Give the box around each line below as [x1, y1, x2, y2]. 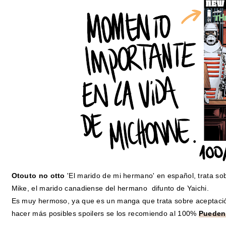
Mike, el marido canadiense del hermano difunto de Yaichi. [11, 184, 209, 193]
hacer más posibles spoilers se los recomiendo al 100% [11, 209, 199, 218]
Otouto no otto [11, 172, 65, 180]
